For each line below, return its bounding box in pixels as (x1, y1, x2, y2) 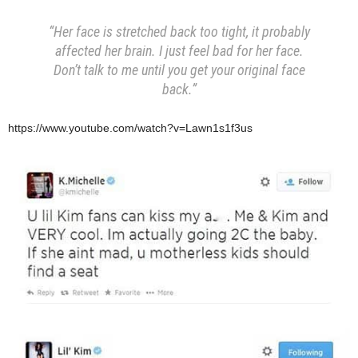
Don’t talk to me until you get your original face (53, 61, 305, 78)
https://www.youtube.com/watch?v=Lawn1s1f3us (8, 121, 253, 134)
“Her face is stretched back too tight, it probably (48, 22, 310, 40)
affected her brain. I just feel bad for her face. (54, 42, 304, 59)
